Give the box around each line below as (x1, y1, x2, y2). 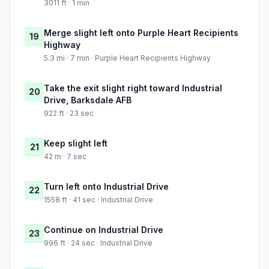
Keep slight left (44, 138, 107, 149)
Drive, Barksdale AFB (44, 95, 131, 106)
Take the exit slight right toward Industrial (44, 83, 222, 94)
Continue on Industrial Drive (44, 225, 163, 235)
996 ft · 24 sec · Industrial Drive (44, 238, 153, 248)
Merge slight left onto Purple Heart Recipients (44, 28, 238, 38)
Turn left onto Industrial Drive (44, 181, 169, 192)
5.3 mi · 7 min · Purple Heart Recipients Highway (44, 53, 211, 63)
